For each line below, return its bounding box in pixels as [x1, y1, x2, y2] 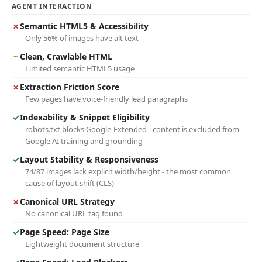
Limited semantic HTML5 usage [25, 63, 135, 74]
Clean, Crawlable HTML [20, 51, 112, 62]
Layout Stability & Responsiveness [20, 154, 158, 165]
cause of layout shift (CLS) [25, 178, 114, 188]
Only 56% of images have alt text [25, 33, 139, 43]
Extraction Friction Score [20, 81, 119, 92]
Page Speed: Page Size [20, 226, 109, 237]
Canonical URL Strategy [20, 196, 115, 207]
